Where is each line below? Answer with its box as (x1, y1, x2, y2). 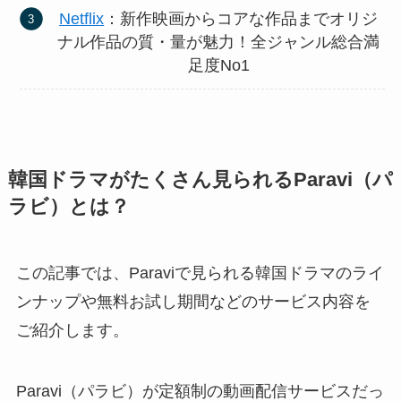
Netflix (59, 9, 105, 28)
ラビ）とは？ (7, 196, 130, 218)
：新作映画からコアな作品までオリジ (104, 9, 379, 28)
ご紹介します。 (15, 321, 129, 340)
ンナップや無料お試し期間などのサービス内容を (15, 293, 371, 311)
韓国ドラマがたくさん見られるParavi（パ (7, 169, 393, 192)
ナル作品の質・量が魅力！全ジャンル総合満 (57, 32, 380, 51)
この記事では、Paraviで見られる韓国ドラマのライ (15, 264, 384, 283)
